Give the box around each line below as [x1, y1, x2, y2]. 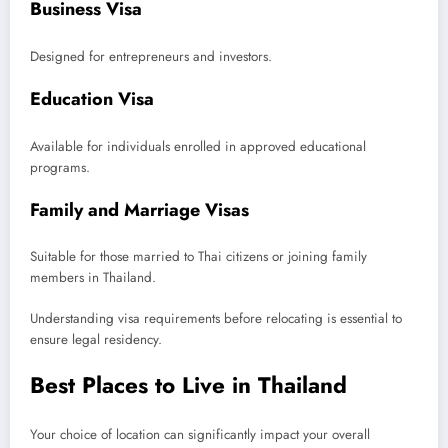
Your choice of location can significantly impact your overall [30, 425, 370, 445]
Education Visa [30, 86, 154, 113]
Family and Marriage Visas [30, 196, 249, 223]
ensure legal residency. [30, 329, 162, 349]
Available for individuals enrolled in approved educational [30, 136, 366, 156]
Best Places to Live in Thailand [30, 368, 347, 401]
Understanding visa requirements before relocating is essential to [30, 308, 402, 328]
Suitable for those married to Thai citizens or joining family [30, 247, 367, 267]
